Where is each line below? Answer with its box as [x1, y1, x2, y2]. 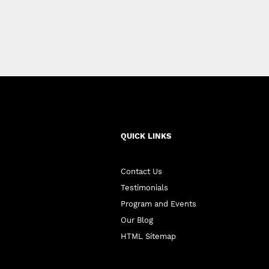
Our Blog [120, 216, 153, 225]
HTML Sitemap [120, 232, 176, 241]
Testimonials [120, 183, 168, 192]
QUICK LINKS [120, 131, 171, 141]
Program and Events [120, 199, 196, 208]
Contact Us [120, 167, 162, 176]
